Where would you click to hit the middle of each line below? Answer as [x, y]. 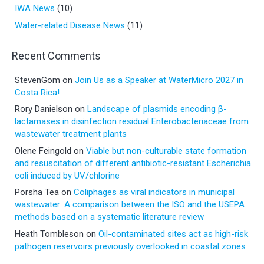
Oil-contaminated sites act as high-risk [173, 234]
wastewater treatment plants [71, 134]
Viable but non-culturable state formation [166, 151]
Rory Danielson [44, 109]
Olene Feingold [43, 151]
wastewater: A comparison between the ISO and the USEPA [130, 205]
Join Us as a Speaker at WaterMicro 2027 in [159, 80]
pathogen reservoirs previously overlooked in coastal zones [130, 246]
